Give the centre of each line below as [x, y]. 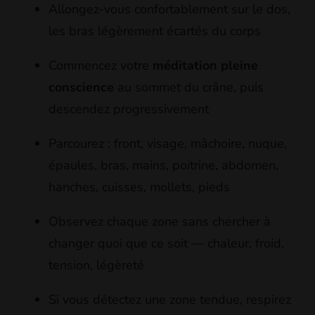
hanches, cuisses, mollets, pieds [139, 187]
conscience [81, 87]
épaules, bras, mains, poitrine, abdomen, [163, 165]
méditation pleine [205, 65]
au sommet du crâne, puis [189, 87]
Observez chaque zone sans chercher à [160, 221]
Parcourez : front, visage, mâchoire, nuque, [168, 143]
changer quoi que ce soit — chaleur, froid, [166, 243]
